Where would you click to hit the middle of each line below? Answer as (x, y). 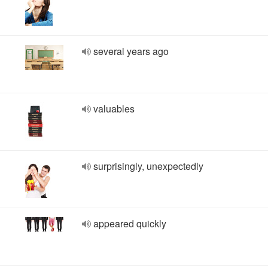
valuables (114, 109)
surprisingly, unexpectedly (148, 166)
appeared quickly (130, 223)
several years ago (131, 51)
